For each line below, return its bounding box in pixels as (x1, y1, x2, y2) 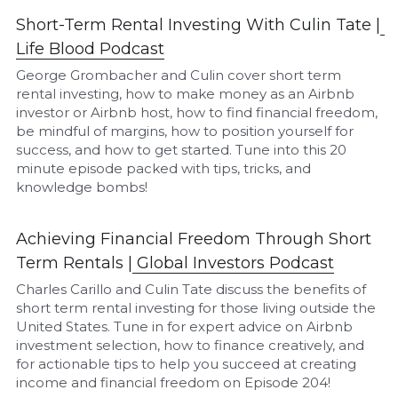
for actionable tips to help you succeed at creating (16, 354, 357, 372)
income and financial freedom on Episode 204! (16, 373, 331, 391)
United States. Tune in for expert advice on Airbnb (16, 317, 354, 335)
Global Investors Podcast (137, 252, 335, 273)
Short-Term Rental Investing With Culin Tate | (16, 14, 381, 35)
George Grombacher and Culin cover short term (16, 66, 342, 84)
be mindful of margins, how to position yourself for (16, 122, 354, 139)
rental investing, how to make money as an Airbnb (16, 84, 355, 102)
